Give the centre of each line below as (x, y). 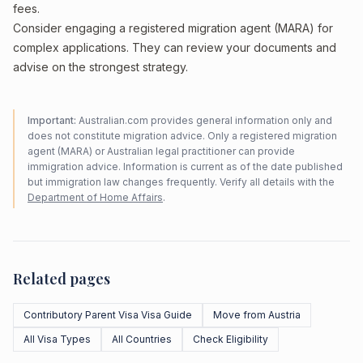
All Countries (142, 339)
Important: (52, 120)
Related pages (62, 279)
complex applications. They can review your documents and (175, 47)
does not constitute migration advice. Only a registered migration (182, 136)
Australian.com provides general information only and (204, 120)
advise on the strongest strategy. (100, 67)
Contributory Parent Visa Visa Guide (108, 315)
